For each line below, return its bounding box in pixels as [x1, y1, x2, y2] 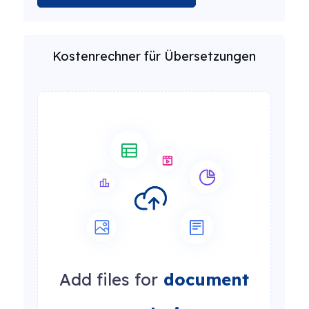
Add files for [59, 269, 158, 290]
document [158, 269, 249, 290]
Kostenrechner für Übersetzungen [52, 48, 256, 64]
